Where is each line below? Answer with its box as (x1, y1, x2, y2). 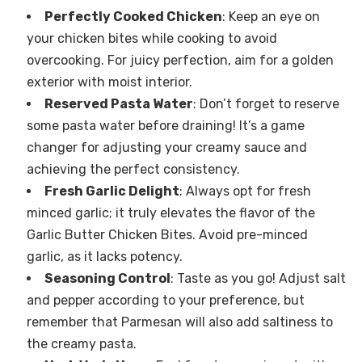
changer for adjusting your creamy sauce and (26, 140, 307, 156)
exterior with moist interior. (26, 74, 192, 90)
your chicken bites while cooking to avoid (26, 31, 277, 47)
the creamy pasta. (26, 336, 137, 352)
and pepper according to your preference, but (26, 293, 305, 309)
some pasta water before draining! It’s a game (26, 118, 305, 134)
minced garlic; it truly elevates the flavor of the (26, 205, 315, 221)
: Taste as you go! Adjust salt (170, 271, 346, 287)
